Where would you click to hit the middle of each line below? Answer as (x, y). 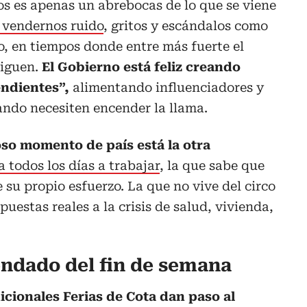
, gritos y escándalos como (186, 26)
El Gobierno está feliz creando (141, 67)
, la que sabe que (212, 166)
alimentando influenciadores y (167, 88)
